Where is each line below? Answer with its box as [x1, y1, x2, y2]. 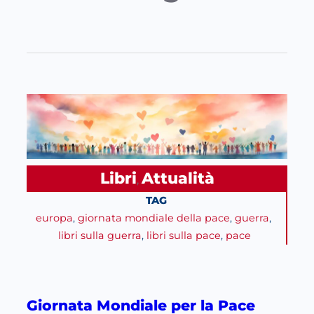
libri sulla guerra [58, 229, 142, 243]
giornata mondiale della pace [77, 212, 230, 225]
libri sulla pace [146, 229, 221, 243]
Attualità [141, 169, 214, 189]
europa [35, 212, 73, 225]
